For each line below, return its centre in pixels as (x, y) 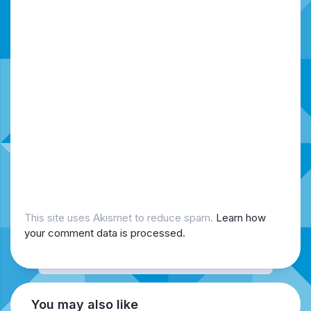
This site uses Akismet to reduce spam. (120, 217)
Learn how (241, 217)
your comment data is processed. (105, 233)
